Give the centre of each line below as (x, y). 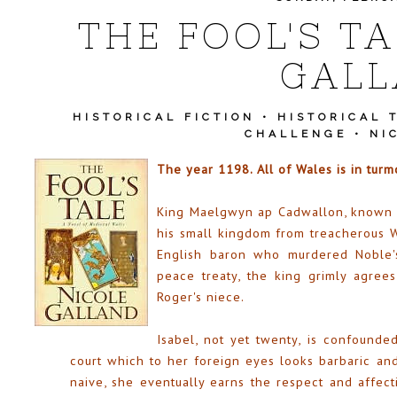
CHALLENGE (296, 134)
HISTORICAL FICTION (163, 117)
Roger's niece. (201, 296)
